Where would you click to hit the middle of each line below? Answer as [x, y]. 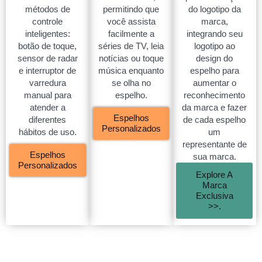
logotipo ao [214, 46]
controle [48, 22]
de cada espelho [215, 120]
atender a [47, 108]
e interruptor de [48, 71]
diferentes [48, 120]
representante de [214, 144]
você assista [131, 22]
